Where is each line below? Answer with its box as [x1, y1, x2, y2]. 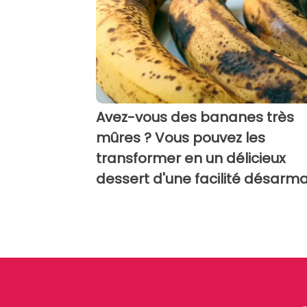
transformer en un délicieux [96, 148, 286, 168]
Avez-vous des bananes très [96, 107, 294, 127]
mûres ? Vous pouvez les [96, 127, 265, 147]
